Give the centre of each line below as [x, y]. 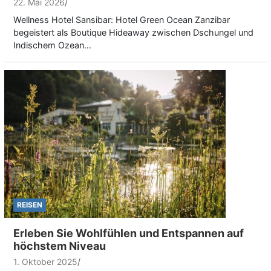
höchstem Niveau [60, 246]
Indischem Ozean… [52, 45]
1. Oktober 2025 [45, 261]
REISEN [30, 204]
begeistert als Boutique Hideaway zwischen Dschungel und [133, 32]
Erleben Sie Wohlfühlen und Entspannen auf [129, 233]
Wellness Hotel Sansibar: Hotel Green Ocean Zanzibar [122, 19]
